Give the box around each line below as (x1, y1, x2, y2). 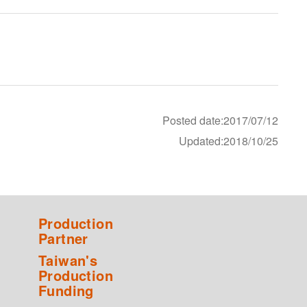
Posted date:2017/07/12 (162, 112, 278, 129)
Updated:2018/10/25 (179, 133, 278, 149)
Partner (38, 228, 88, 249)
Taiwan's (38, 250, 98, 271)
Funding (38, 280, 94, 301)
